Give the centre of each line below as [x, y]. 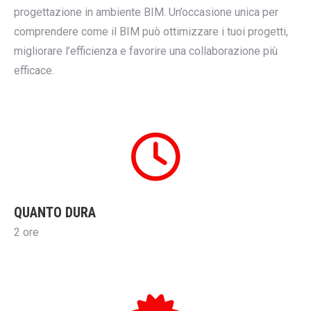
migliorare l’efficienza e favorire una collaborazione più [146, 51]
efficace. [34, 70]
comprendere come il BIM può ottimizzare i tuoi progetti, [151, 32]
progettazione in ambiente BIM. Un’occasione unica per [146, 12]
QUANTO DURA [55, 212]
